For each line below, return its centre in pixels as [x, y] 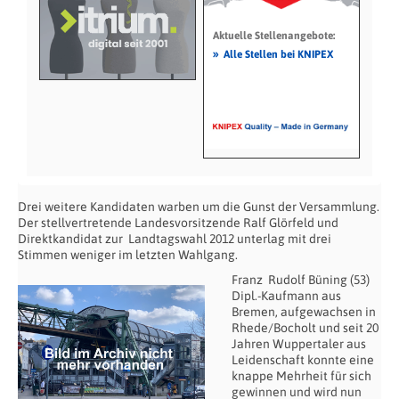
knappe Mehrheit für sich [301, 375]
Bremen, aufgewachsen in [304, 311]
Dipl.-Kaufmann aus [286, 295]
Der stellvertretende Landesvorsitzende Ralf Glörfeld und [178, 222]
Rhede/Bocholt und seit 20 [305, 327]
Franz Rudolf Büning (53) [301, 279]
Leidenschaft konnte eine [303, 359]
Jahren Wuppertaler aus [299, 343]
